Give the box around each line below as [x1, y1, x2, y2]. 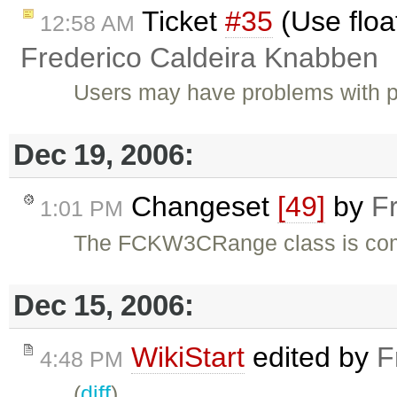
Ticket [135, 4, 225, 37]
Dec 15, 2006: [13, 289, 194, 323]
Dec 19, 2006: [13, 138, 194, 172]
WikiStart [131, 340, 245, 373]
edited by [245, 340, 377, 373]
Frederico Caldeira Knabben [20, 41, 378, 74]
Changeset [123, 190, 277, 222]
